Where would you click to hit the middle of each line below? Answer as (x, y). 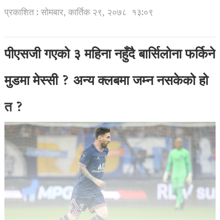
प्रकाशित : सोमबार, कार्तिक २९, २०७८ (65, 13)
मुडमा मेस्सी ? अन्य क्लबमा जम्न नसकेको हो (106, 82)
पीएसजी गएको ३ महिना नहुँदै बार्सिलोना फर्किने (110, 56)
